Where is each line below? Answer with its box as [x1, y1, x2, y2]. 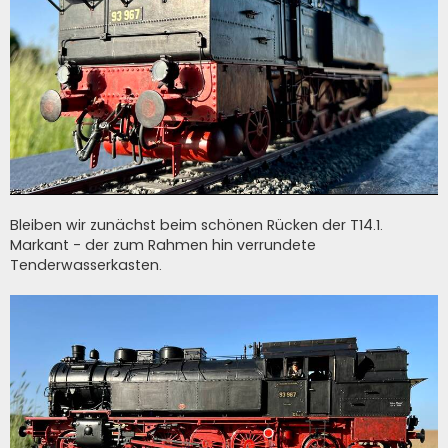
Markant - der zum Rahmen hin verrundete [10, 235, 316, 256]
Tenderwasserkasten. [10, 255, 162, 276]
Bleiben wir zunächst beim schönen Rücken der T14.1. [10, 215, 383, 236]
